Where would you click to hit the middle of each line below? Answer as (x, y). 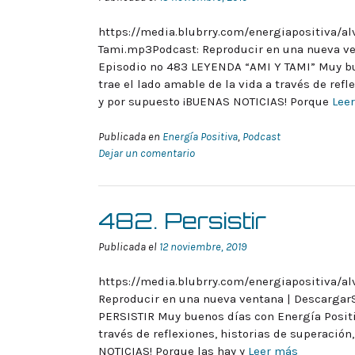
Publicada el (129, 246)
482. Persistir (182, 220)
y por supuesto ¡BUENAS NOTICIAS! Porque (215, 102)
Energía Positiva (200, 136)
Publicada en (130, 136)
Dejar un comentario (147, 153)
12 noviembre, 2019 (203, 246)
